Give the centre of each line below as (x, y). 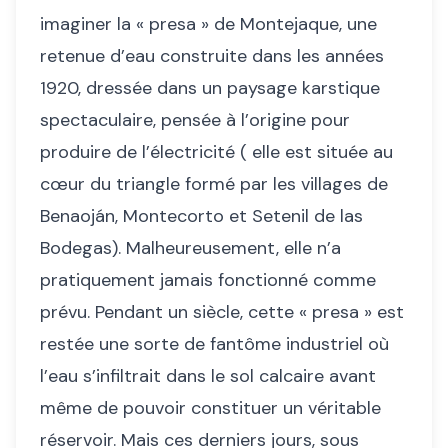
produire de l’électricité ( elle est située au (216, 152)
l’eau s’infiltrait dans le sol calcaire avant (208, 376)
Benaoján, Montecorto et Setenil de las (201, 216)
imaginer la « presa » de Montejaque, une (208, 24)
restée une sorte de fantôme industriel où (214, 344)
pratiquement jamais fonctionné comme (208, 280)
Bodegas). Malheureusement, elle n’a (190, 248)
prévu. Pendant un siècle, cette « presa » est (222, 312)
